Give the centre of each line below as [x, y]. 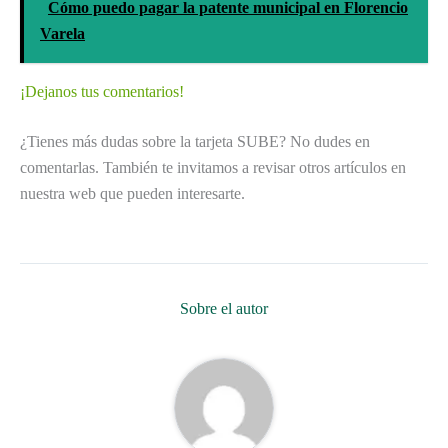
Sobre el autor [224, 308]
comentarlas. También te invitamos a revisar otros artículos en [213, 167]
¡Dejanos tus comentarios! [102, 91]
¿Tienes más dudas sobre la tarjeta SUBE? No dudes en [195, 141]
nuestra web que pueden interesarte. [132, 193]
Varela [62, 33]
